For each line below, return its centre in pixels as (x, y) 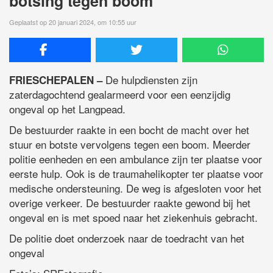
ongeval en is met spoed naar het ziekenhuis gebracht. (133, 217)
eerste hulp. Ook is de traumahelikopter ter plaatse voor (136, 173)
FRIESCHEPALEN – (56, 80)
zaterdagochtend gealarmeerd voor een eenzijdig (120, 94)
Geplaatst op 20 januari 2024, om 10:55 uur (73, 22)
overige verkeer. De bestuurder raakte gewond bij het (130, 202)
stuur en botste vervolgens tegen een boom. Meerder (130, 144)
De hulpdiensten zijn (150, 79)
